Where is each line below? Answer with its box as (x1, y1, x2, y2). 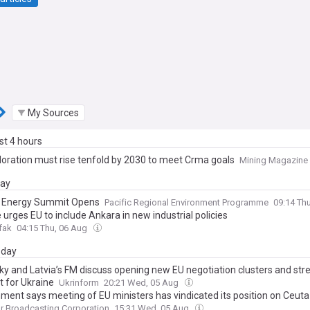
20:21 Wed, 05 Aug (104, 277, 181, 288)
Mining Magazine (239, 155, 308, 165)
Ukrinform (59, 277, 99, 288)
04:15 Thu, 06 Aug (17, 223, 89, 233)
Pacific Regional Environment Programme (104, 197, 268, 208)
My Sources (28, 107, 79, 118)
